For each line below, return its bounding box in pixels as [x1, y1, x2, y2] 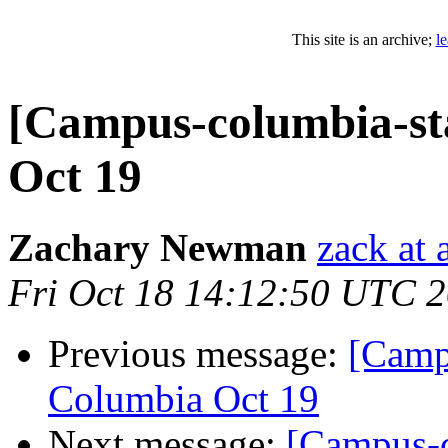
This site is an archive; [291, 31, 436, 48]
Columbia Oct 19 [48, 376, 319, 420]
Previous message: [48, 331, 348, 375]
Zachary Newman [8, 225, 307, 269]
